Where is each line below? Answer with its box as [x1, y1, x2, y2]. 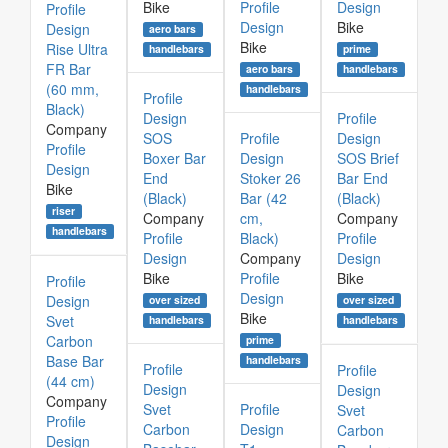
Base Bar [46, 351, 104, 371]
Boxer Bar [143, 148, 206, 168]
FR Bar [46, 59, 91, 79]
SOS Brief [337, 148, 399, 168]
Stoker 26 [240, 168, 301, 188]
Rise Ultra [46, 39, 108, 59]
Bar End [337, 168, 388, 188]
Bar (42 [240, 188, 287, 208]
